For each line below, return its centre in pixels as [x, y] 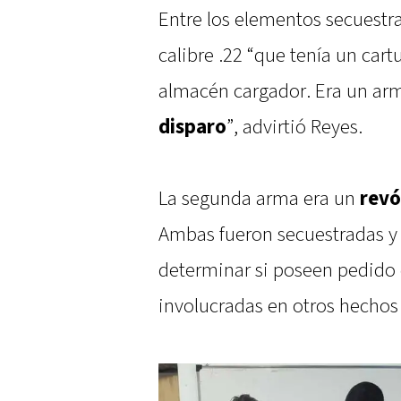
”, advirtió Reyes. [294, 128]
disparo [192, 128]
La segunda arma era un [259, 199]
